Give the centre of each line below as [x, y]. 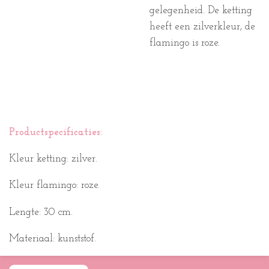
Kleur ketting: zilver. [53, 159]
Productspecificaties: [56, 132]
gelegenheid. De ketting [201, 11]
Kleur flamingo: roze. [54, 186]
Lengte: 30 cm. [41, 212]
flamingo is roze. [186, 43]
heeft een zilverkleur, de [202, 27]
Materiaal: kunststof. [53, 239]
